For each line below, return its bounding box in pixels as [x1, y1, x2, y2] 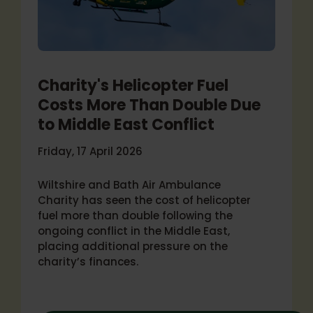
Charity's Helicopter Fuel [38, 75, 228, 96]
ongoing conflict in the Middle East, [38, 224, 230, 238]
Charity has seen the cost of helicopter [38, 193, 251, 208]
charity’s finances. [38, 254, 141, 269]
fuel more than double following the [38, 208, 233, 223]
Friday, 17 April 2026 [38, 144, 143, 159]
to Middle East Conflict [38, 114, 214, 136]
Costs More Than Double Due [38, 94, 261, 116]
